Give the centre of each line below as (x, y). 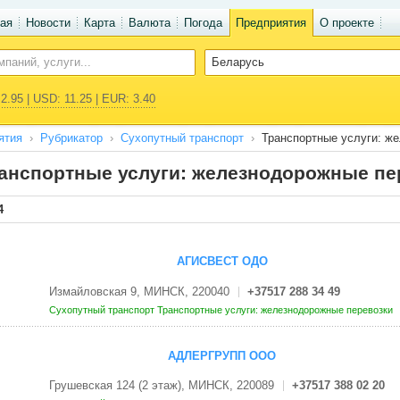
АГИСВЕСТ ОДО (222, 262)
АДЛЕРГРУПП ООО (222, 355)
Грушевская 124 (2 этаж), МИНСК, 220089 (161, 386)
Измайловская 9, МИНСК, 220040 (139, 291)
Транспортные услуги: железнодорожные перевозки (276, 309)
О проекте (346, 23)
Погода (203, 23)
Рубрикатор (71, 138)
